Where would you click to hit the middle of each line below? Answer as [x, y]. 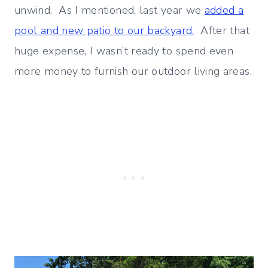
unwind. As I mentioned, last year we [109, 10]
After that [222, 31]
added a [224, 10]
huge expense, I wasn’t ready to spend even [124, 51]
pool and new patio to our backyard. [104, 31]
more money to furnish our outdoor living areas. [133, 71]
